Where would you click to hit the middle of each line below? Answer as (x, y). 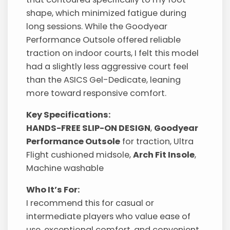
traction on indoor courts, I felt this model (113, 53)
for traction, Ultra (157, 142)
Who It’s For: (53, 190)
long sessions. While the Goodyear (97, 26)
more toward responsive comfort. (97, 93)
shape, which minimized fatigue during (107, 13)
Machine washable (65, 168)
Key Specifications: (69, 115)
